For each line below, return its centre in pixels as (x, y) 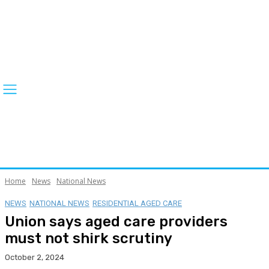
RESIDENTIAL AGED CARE (137, 203)
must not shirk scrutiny (89, 238)
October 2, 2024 (35, 257)
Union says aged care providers (116, 221)
